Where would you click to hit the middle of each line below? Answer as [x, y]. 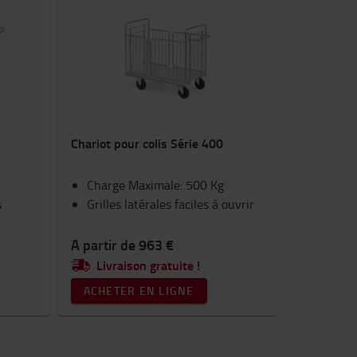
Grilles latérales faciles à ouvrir [170, 204]
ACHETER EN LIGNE [139, 290]
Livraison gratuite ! [148, 265]
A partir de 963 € [122, 245]
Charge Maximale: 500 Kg [155, 185]
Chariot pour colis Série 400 [147, 143]
